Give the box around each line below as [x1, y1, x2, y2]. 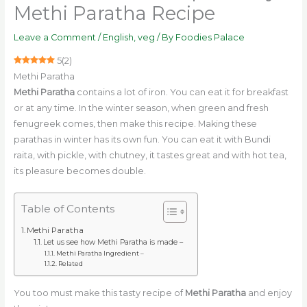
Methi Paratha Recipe [13, 2, 215, 25]
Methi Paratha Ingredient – [56, 249, 145, 258]
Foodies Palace [175, 32, 245, 43]
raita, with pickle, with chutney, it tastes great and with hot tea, [13, 149, 286, 160]
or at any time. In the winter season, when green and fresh [13, 102, 269, 113]
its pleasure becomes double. [13, 165, 146, 176]
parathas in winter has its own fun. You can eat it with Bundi [13, 134, 271, 145]
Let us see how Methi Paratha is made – [42, 238, 183, 247]
